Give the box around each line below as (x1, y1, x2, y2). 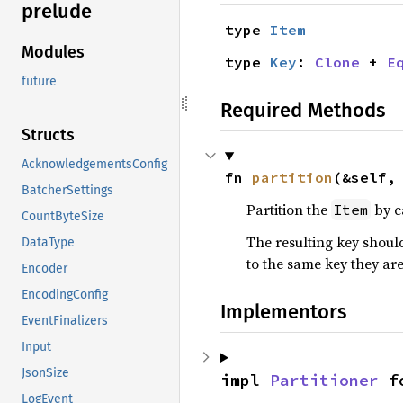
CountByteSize (22, 209, 104, 225)
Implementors (220, 300, 346, 324)
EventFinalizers (22, 313, 108, 329)
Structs (22, 125, 75, 146)
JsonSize (22, 365, 69, 381)
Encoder (22, 261, 67, 277)
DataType (22, 235, 75, 251)
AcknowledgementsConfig (22, 157, 167, 173)
